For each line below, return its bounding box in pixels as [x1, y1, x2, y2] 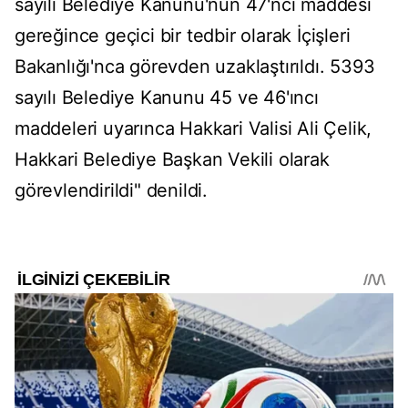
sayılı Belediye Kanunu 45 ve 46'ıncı [15, 87, 319, 109]
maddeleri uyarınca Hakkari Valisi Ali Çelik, [15, 117, 372, 140]
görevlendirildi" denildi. [15, 179, 209, 202]
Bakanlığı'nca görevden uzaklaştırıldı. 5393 [15, 56, 375, 78]
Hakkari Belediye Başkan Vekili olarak [15, 148, 330, 171]
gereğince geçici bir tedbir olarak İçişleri [15, 25, 351, 47]
